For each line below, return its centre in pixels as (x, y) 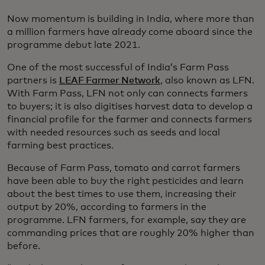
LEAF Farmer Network (110, 80)
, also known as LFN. (207, 80)
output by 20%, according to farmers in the (107, 207)
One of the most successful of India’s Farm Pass (118, 67)
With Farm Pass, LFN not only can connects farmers (127, 93)
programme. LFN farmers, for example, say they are (127, 220)
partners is (33, 80)
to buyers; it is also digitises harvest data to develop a (130, 106)
